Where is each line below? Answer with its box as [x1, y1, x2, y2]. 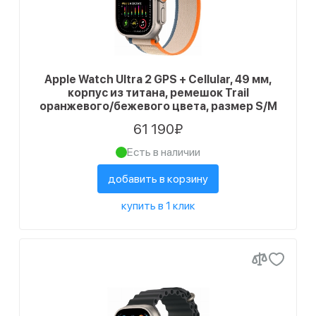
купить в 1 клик [121, 199, 195, 212]
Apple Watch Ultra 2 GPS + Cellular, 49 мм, [44, 73, 272, 86]
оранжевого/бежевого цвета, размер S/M [39, 99, 277, 113]
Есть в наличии [127, 145, 200, 159]
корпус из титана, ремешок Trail [67, 86, 249, 99]
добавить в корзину [108, 172, 208, 186]
